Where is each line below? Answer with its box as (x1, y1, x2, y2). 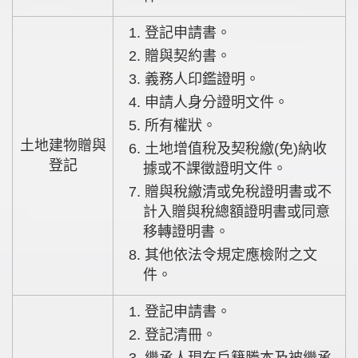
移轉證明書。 (143, 223, 230, 240)
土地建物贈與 (19, 137, 106, 153)
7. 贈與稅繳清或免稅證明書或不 (129, 183, 141, 200)
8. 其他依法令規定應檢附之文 (129, 246, 141, 263)
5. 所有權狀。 (141, 117, 217, 133)
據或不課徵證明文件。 (143, 160, 288, 177)
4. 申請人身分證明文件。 (141, 93, 289, 110)
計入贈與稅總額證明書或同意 (143, 203, 331, 220)
